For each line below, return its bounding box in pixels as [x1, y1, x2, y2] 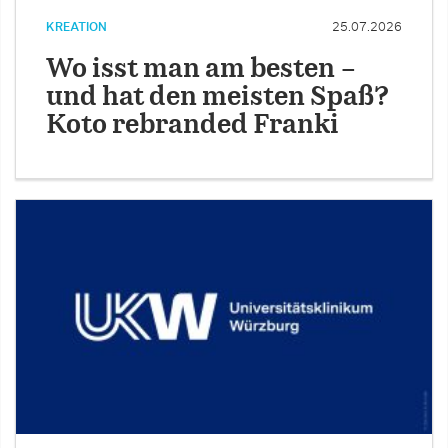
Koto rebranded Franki [46, 112, 339, 138]
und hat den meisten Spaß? [46, 84, 389, 110]
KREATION [46, 20, 107, 33]
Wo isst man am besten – [46, 56, 357, 82]
